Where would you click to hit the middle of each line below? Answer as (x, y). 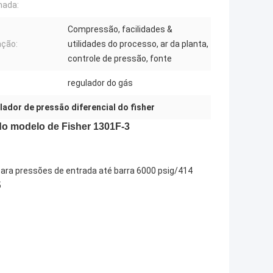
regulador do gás (100, 83)
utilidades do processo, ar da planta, (138, 44)
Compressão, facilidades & (120, 30)
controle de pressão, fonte (120, 59)
